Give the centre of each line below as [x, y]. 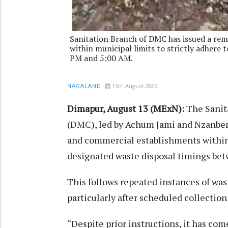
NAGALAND [84, 86]
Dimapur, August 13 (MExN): [126, 108]
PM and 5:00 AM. [101, 58]
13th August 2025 [135, 85]
